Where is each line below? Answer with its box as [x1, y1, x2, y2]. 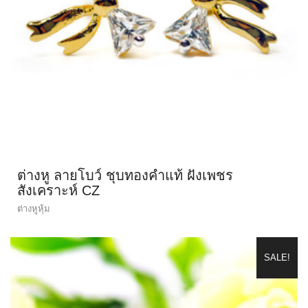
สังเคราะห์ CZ [17, 182, 100, 198]
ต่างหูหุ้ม [17, 203, 50, 214]
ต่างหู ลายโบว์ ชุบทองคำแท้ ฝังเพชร [17, 167, 233, 183]
